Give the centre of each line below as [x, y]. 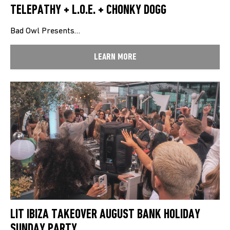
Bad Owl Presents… [45, 32]
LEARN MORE [115, 57]
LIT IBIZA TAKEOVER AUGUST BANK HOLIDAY [105, 215]
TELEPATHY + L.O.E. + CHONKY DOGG [88, 11]
